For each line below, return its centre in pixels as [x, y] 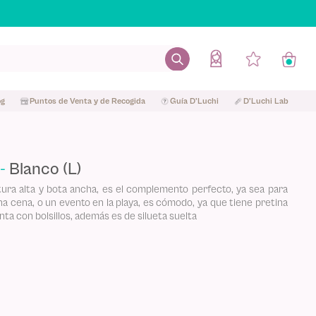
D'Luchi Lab [266, 101]
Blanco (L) [45, 169]
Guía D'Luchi [194, 101]
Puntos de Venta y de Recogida [87, 101]
